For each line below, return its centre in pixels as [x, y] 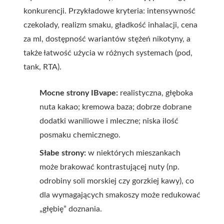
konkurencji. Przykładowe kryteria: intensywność [109, 11]
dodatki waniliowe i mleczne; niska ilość [109, 121]
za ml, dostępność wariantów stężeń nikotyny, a [107, 39]
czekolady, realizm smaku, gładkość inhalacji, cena [110, 25]
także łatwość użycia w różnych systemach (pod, [108, 53]
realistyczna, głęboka [155, 93]
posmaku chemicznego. [80, 135]
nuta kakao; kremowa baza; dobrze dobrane [115, 107]
